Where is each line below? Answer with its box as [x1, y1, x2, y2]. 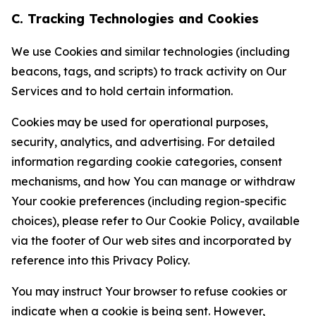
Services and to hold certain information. [11, 84, 233, 98]
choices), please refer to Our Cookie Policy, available [11, 214, 300, 228]
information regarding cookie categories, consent [11, 154, 282, 169]
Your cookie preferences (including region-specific [11, 194, 286, 208]
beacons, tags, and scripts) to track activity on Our [11, 64, 286, 78]
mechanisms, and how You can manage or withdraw [11, 174, 296, 188]
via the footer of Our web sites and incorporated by [11, 233, 291, 248]
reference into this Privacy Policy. [11, 253, 190, 267]
